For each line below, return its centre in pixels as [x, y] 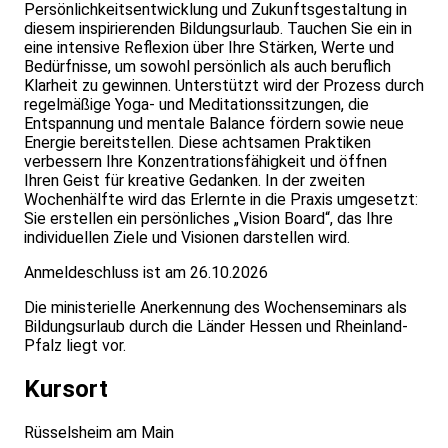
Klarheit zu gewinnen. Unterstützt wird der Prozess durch [224, 86]
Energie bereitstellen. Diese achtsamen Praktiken [197, 143]
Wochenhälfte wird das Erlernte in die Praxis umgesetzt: [221, 200]
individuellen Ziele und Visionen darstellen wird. [187, 238]
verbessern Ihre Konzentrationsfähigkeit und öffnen [205, 162]
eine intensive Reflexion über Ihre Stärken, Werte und [209, 48]
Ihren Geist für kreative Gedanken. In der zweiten [194, 181]
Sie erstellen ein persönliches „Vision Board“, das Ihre [208, 219]
